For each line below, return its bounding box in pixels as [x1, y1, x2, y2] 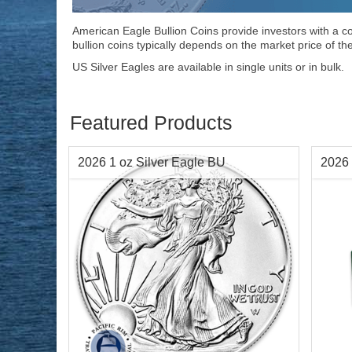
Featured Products [70, 112, 233, 134]
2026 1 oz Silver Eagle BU [78, 156, 225, 170]
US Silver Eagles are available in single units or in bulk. [72, 60, 350, 74]
